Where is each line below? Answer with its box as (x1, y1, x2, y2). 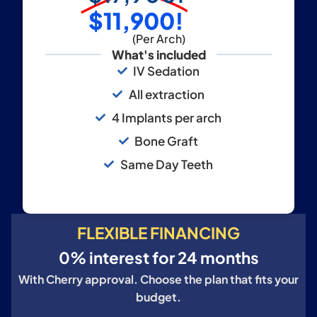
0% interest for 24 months (58, 247, 259, 267)
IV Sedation (133, 62, 200, 79)
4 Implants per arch (111, 109, 221, 125)
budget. (136, 289, 181, 304)
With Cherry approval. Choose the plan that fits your (18, 271, 299, 287)
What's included (111, 46, 206, 62)
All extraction (128, 86, 204, 102)
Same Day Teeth (120, 156, 213, 172)
